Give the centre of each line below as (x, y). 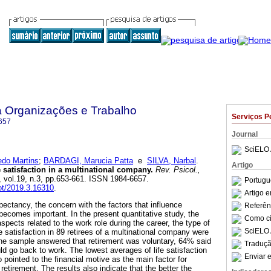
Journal (245, 134)
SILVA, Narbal (171, 161)
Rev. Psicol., (177, 170)
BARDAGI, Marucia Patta (88, 161)
